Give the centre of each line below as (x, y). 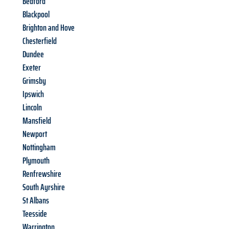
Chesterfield (40, 41)
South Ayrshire (44, 187)
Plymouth (36, 161)
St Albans (36, 201)
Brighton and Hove (49, 28)
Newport (35, 134)
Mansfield (37, 121)
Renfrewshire (42, 174)
